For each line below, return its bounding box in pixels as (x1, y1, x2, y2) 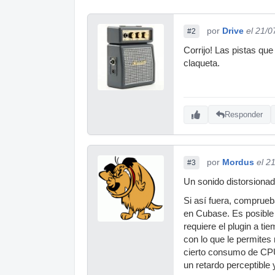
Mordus (222, 157, 254, 167)
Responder (225, 110, 263, 120)
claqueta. (184, 58, 220, 68)
